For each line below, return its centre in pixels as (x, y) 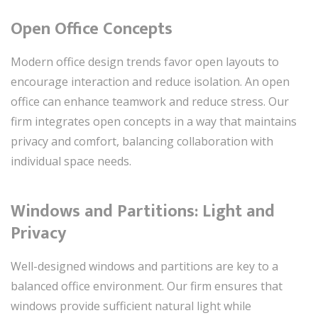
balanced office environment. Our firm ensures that (147, 286)
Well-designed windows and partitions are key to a (144, 266)
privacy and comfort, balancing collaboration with (142, 141)
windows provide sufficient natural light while (131, 306)
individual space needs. (71, 161)
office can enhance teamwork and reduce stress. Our (150, 101)
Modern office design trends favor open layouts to (145, 61)
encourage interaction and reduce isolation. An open (150, 81)
